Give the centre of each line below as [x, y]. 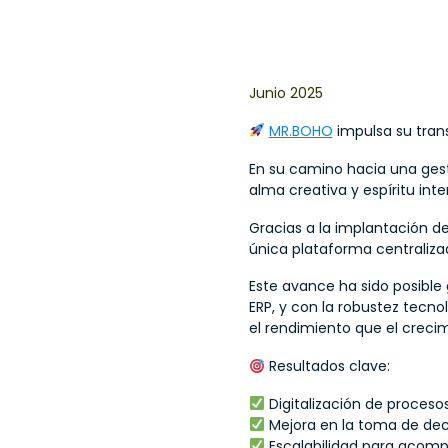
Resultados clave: [327, 366]
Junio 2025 [285, 93]
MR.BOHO [300, 131]
